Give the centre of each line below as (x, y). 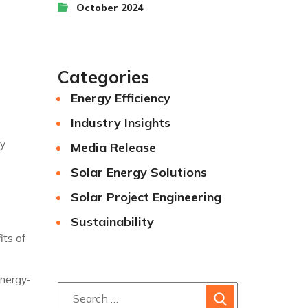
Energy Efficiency (121, 98)
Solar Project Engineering (146, 197)
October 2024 (109, 8)
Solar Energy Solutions (139, 172)
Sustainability (112, 222)
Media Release (113, 147)
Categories (103, 77)
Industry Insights (121, 123)
